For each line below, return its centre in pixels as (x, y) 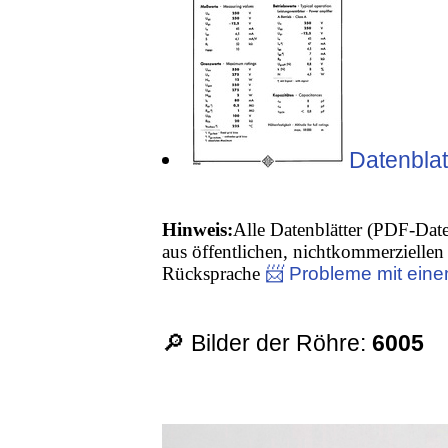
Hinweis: (198, 230)
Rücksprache (214, 274)
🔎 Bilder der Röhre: (267, 343)
